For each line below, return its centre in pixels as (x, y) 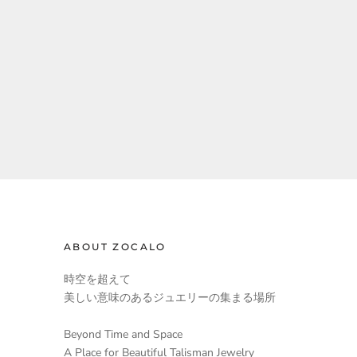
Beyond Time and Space (123, 334)
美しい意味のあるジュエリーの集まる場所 (170, 298)
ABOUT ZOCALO (115, 247)
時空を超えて (97, 280)
